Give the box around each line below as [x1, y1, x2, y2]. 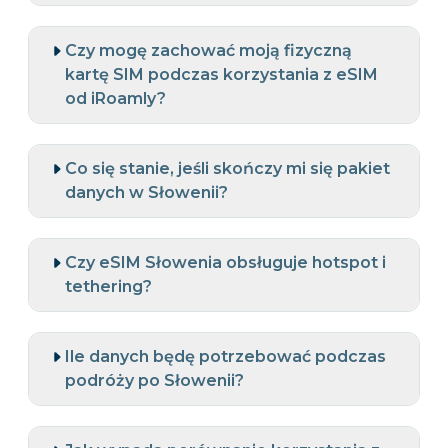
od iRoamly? [65, 89, 166, 109]
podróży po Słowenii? [65, 371, 244, 391]
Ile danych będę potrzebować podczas [65, 347, 386, 367]
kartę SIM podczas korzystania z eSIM [65, 65, 378, 85]
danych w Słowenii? [65, 183, 228, 203]
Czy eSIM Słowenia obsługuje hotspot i [65, 253, 386, 273]
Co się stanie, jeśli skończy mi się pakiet [65, 159, 390, 179]
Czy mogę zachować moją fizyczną [65, 41, 352, 61]
